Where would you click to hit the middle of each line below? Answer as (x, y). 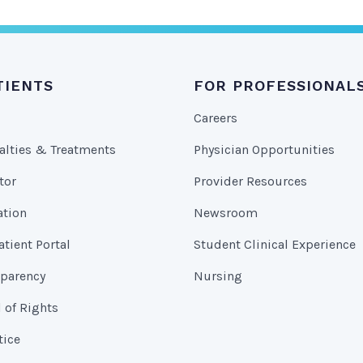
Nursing (218, 276)
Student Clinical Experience (275, 244)
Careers (216, 118)
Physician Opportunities (264, 149)
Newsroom (226, 213)
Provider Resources (250, 181)
